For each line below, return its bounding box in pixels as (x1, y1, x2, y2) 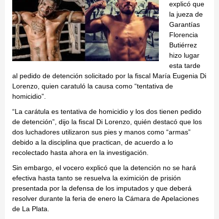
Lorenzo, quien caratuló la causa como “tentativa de (12, 82, 173, 90)
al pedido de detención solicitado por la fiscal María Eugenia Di (12, 72, 206, 80)
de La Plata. (12, 205, 49, 213)
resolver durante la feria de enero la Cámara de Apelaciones (12, 195, 199, 203)
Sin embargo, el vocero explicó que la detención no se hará (12, 164, 196, 172)
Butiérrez (169, 41, 197, 49)
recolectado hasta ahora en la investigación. (12, 149, 149, 157)
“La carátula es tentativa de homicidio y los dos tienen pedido (12, 108, 201, 116)
